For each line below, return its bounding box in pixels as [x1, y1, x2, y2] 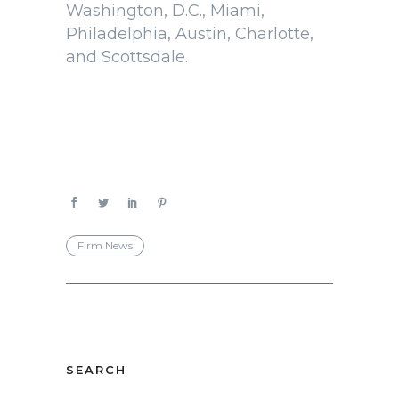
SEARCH [66, 362, 126, 378]
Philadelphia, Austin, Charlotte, [66, 24, 313, 45]
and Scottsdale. [66, 47, 188, 68]
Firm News [77, 239, 133, 253]
